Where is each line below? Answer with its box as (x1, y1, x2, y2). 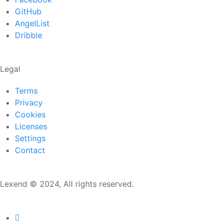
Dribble (15, 30, 42, 40)
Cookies (15, 110, 46, 119)
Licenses (15, 121, 47, 131)
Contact (15, 145, 45, 155)
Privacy (15, 98, 43, 108)
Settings (15, 133, 46, 143)
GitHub (15, 6, 42, 16)
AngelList (15, 18, 50, 28)
